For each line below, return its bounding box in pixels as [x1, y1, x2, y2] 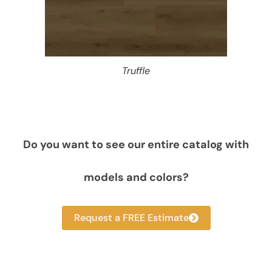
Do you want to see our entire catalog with [23, 137, 249, 152]
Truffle [122, 64, 150, 77]
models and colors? [83, 169, 189, 185]
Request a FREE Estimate [73, 211, 189, 224]
